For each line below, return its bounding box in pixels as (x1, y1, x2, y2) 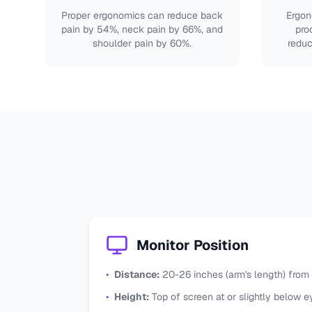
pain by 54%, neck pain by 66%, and (61, 23, 223, 36)
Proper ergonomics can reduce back (61, 9, 223, 22)
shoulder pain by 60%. (93, 37, 192, 49)
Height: (114, 290, 149, 303)
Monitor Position (136, 236, 249, 254)
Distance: (114, 268, 159, 281)
